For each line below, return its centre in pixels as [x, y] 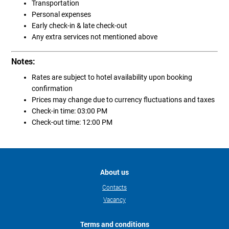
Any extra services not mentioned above [95, 37]
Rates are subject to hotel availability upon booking [112, 77]
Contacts [114, 187]
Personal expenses [62, 14]
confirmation [52, 88]
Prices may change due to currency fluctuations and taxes [123, 99]
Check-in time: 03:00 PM [70, 111]
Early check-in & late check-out [80, 25]
